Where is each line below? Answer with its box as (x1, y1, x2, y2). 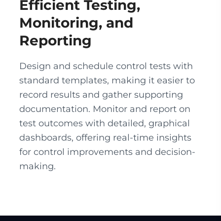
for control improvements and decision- (19, 147, 195, 157)
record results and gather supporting (19, 89, 183, 100)
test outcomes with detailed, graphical (19, 118, 190, 129)
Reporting (19, 32, 92, 49)
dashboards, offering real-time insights (19, 132, 191, 143)
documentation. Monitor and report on (19, 104, 190, 114)
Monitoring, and (19, 14, 133, 31)
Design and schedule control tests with (19, 61, 193, 72)
